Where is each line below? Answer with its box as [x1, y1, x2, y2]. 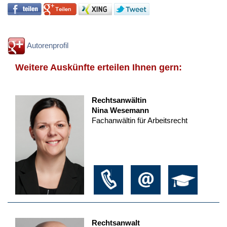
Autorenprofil [25, 41, 68, 50]
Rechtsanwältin [91, 96, 146, 105]
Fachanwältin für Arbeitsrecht [91, 116, 187, 125]
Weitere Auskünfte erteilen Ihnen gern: [15, 62, 182, 73]
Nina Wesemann [91, 106, 149, 115]
